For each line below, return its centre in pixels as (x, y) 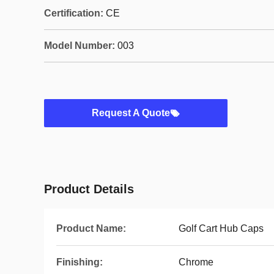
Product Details (89, 189)
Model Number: (80, 46)
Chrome (196, 262)
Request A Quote (131, 113)
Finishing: (80, 262)
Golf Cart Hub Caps (221, 228)
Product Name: (91, 228)
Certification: (74, 13)
